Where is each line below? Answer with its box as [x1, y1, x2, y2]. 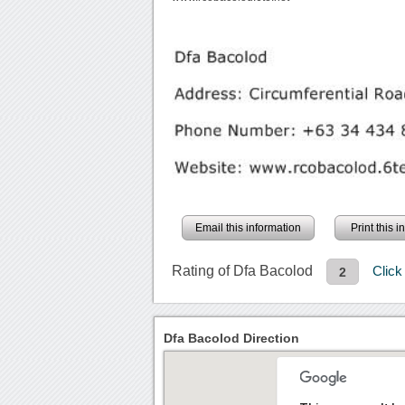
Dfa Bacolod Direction [164, 330, 300, 345]
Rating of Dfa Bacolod [172, 262, 314, 278]
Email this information [195, 221, 302, 234]
